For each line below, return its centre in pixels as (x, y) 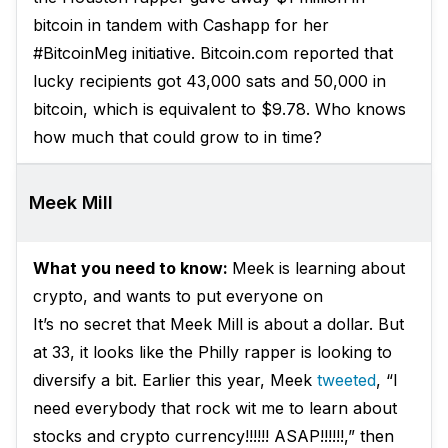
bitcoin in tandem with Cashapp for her (181, 25)
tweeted (346, 380)
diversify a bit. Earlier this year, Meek (175, 380)
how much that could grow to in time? (177, 137)
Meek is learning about (318, 268)
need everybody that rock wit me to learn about (215, 408)
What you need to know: (132, 268)
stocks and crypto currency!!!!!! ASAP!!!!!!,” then (213, 436)
